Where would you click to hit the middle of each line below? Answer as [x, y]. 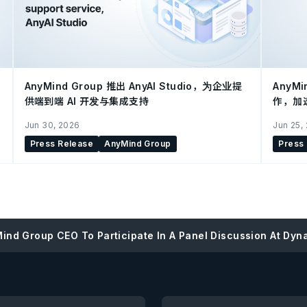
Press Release [62, 143]
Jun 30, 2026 [52, 125]
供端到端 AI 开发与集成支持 [86, 101]
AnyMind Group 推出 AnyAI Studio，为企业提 [133, 86]
